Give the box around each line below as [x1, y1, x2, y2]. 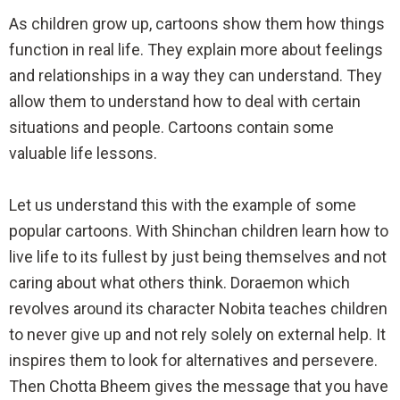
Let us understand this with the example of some [9, 195, 356, 214]
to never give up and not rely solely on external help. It [9, 324, 386, 344]
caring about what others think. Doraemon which [9, 272, 350, 292]
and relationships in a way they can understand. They [9, 65, 382, 85]
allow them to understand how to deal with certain [9, 91, 361, 111]
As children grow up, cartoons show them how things [9, 13, 385, 33]
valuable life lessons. [9, 143, 157, 162]
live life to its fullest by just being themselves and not [9, 246, 387, 266]
